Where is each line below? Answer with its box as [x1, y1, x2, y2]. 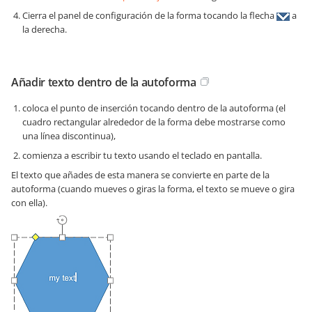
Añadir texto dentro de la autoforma [11, 75, 196, 91]
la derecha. [22, 23, 67, 36]
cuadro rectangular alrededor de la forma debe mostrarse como [22, 116, 286, 129]
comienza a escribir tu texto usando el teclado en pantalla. [22, 149, 262, 162]
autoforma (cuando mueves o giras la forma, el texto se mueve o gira [11, 182, 295, 196]
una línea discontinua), [22, 130, 116, 143]
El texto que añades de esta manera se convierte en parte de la [11, 169, 270, 182]
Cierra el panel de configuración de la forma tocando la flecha [22, 9, 276, 22]
